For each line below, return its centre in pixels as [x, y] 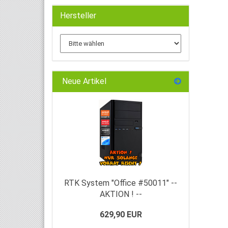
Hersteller [78, 16]
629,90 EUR [121, 215]
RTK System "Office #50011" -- [121, 183]
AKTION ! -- [121, 194]
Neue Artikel [83, 81]
